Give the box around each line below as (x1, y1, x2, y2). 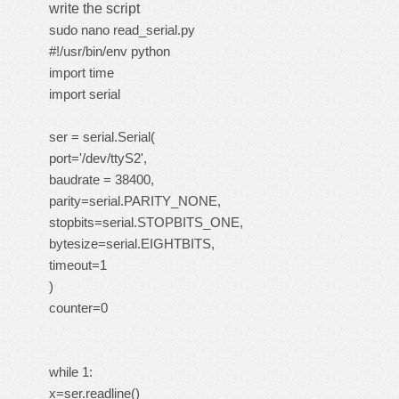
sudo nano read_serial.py (49, 22, 195, 37)
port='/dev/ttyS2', (49, 151, 147, 166)
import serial (49, 86, 120, 102)
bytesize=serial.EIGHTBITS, (49, 236, 215, 251)
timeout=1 (49, 257, 107, 273)
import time (49, 65, 114, 80)
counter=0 (49, 300, 108, 315)
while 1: (49, 364, 93, 379)
